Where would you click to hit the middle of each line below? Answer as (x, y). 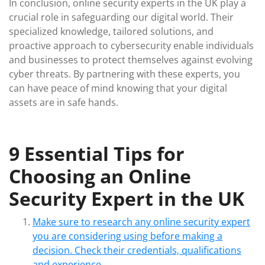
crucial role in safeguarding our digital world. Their (121, 17)
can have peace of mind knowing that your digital (118, 88)
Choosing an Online (100, 176)
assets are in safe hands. (64, 102)
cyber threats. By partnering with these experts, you (125, 74)
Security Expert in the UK (127, 198)
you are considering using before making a (127, 236)
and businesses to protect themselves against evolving (131, 60)
